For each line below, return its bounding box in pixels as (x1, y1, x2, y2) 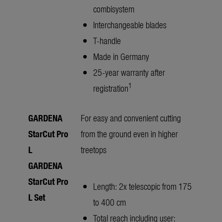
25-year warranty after (93, 66, 165, 79)
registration (93, 82, 128, 95)
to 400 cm (93, 196, 126, 209)
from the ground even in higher (81, 127, 178, 140)
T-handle (93, 34, 121, 47)
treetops (81, 143, 107, 156)
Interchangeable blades (93, 18, 166, 31)
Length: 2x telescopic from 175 (93, 180, 192, 193)
